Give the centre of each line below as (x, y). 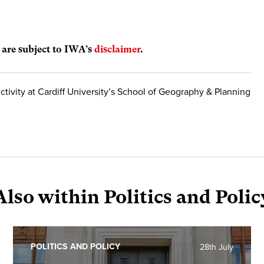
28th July (216, 247)
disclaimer (118, 49)
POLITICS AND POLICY (76, 246)
